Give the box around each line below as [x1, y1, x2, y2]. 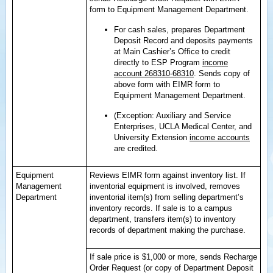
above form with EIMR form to [114, 80, 220, 89]
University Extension [114, 133, 190, 142]
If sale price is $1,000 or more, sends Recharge [90, 252, 257, 261]
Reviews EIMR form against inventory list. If [90, 171, 246, 180]
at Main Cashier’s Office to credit [114, 47, 230, 56]
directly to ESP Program [114, 58, 202, 67]
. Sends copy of [194, 69, 250, 78]
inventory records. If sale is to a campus [90, 204, 232, 213]
